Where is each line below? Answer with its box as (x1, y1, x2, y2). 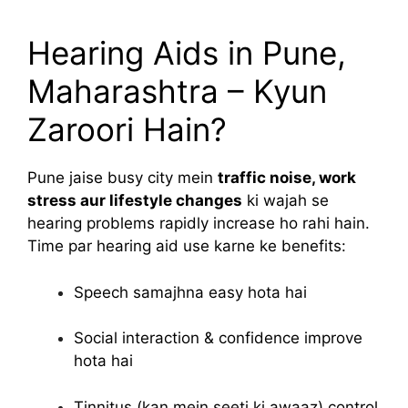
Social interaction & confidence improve (74, 329, 362, 347)
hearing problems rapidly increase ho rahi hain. (27, 214, 370, 232)
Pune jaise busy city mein (27, 168, 218, 187)
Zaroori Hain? (27, 110, 227, 148)
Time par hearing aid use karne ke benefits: (27, 237, 346, 255)
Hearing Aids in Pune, (27, 34, 346, 72)
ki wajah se (242, 191, 329, 209)
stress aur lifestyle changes (27, 191, 242, 209)
